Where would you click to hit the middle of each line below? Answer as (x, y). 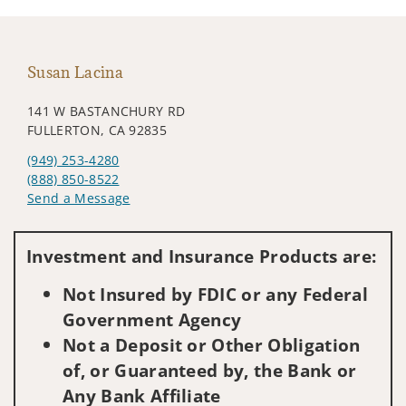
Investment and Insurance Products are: (202, 256)
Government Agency (152, 319)
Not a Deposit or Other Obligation (212, 344)
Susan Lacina (75, 72)
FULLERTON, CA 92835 (97, 130)
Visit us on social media (101, 225)
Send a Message (79, 198)
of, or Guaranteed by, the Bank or (210, 370)
